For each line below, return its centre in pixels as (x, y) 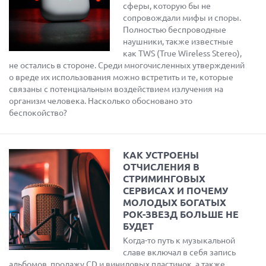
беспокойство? (38, 113)
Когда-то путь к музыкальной (179, 240)
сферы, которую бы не (167, 6)
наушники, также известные (178, 42)
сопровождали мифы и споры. (182, 18)
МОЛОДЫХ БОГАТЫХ (175, 202)
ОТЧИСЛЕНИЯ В (161, 167)
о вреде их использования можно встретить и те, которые (121, 77)
